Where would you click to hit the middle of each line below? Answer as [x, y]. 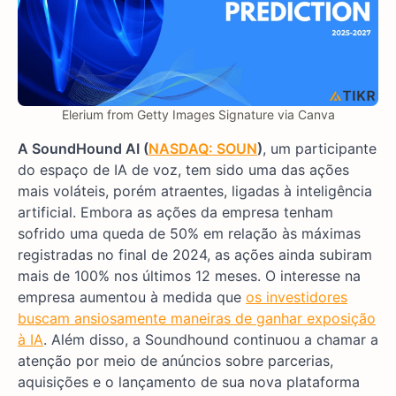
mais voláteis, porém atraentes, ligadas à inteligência [195, 191]
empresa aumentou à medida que [132, 297]
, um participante [320, 149]
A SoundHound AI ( [83, 149]
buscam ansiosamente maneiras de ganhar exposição [197, 319]
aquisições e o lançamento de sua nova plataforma [189, 382]
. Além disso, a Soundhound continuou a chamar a [211, 340]
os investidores [297, 297]
